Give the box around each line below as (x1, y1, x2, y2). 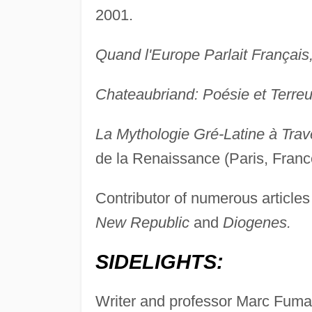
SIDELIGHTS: (95, 251, 224, 274)
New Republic (95, 214, 189, 232)
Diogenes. (222, 214, 291, 232)
